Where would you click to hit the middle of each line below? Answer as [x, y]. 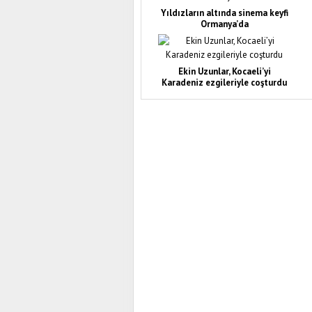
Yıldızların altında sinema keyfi [224, 13]
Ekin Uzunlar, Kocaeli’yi [224, 71]
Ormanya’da [224, 24]
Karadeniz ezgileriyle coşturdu [224, 82]
